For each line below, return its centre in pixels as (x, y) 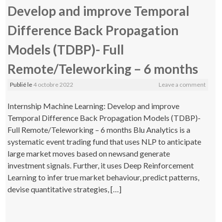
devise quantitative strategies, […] (65, 189)
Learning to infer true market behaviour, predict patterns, (104, 177)
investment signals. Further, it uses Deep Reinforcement (101, 165)
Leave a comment (182, 84)
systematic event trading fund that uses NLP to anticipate (105, 141)
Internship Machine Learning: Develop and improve (94, 106)
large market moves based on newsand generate (89, 153)
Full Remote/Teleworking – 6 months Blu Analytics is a (99, 129)
